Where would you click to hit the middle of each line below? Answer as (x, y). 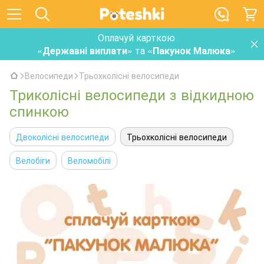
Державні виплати (85, 50)
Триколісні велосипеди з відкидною (132, 94)
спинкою (39, 110)
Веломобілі (89, 160)
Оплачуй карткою (136, 37)
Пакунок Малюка (192, 50)
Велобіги (33, 160)
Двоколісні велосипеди (62, 137)
